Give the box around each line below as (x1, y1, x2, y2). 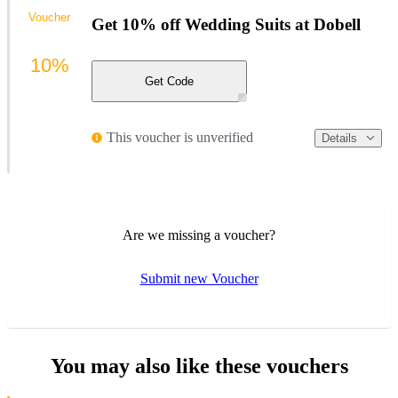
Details (322, 131, 357, 145)
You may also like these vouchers (50, 354, 348, 378)
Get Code (145, 74, 194, 88)
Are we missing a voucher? (123, 227, 275, 243)
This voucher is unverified (107, 130, 253, 146)
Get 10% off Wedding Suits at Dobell (92, 14, 361, 34)
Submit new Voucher (139, 271, 259, 287)
